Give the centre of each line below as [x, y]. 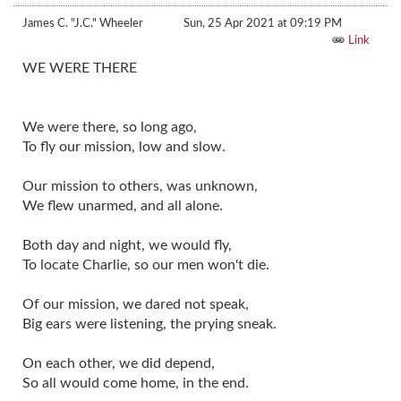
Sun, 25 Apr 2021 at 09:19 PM [263, 23]
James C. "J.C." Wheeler [83, 23]
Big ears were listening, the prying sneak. [149, 324]
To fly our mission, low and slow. [124, 146]
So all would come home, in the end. [136, 383]
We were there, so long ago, [110, 127]
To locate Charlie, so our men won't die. [146, 264]
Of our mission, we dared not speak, [136, 304]
